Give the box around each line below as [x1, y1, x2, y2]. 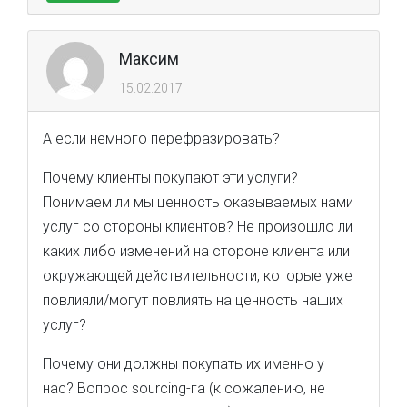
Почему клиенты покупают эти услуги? [43, 169, 298, 186]
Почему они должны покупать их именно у [43, 355, 324, 372]
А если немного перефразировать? [43, 130, 280, 147]
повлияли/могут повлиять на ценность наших [43, 292, 343, 309]
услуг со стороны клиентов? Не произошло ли [43, 218, 352, 235]
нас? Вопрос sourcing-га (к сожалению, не [43, 380, 325, 397]
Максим [119, 49, 179, 68]
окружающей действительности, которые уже [43, 267, 352, 284]
